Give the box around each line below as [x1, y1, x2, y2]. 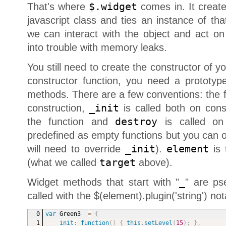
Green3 [55, 210, 88, 217]
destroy [115, 116, 158, 128]
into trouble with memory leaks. [27, 41, 167, 53]
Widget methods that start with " [27, 176, 180, 188]
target [99, 156, 136, 168]
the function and [27, 116, 116, 127]
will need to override [27, 143, 126, 154]
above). [135, 156, 173, 168]
